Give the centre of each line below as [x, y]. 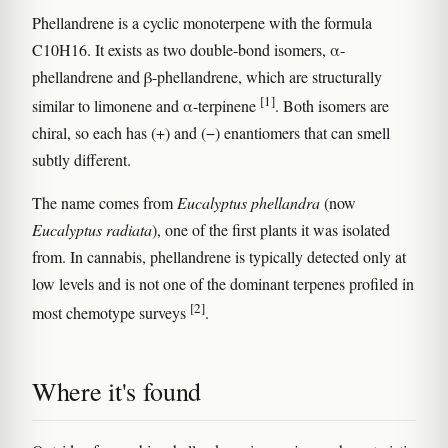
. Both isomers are [332, 106]
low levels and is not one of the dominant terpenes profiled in [223, 284]
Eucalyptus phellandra [248, 203]
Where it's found [117, 390]
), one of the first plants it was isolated [271, 230]
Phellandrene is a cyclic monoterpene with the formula [202, 22]
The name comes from [104, 203]
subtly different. [81, 160]
